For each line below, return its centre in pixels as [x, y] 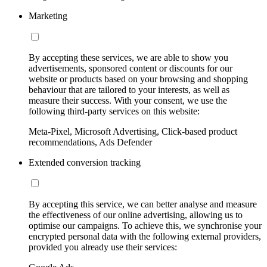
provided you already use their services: [103, 247]
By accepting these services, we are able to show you [128, 58]
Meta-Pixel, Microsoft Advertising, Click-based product [133, 132]
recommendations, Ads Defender [90, 142]
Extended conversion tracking [85, 163]
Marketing [48, 16]
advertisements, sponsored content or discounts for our [131, 69]
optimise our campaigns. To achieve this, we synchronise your [145, 226]
